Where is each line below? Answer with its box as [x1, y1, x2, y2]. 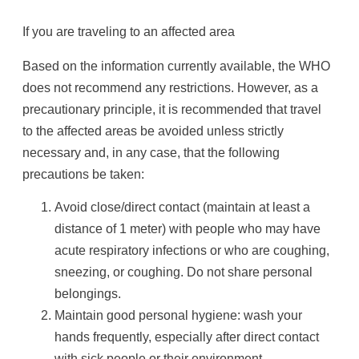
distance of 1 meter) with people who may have [54, 221, 321, 236]
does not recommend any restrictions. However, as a [22, 81, 318, 95]
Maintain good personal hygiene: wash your [54, 308, 302, 322]
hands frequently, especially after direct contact [54, 329, 319, 344]
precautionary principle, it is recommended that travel [22, 103, 321, 117]
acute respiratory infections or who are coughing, [54, 243, 329, 257]
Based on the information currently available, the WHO [22, 59, 330, 74]
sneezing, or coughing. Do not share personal [54, 264, 313, 279]
